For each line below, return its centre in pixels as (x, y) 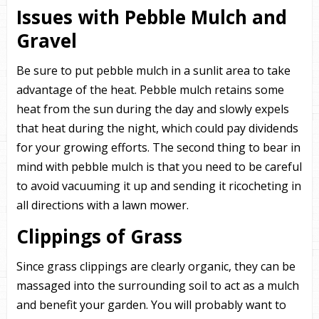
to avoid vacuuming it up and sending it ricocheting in (158, 186)
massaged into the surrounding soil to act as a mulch (157, 286)
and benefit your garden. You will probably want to (151, 305)
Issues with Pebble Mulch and (151, 17)
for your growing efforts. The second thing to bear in (158, 147)
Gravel (49, 41)
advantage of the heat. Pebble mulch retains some (150, 90)
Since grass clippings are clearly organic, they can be (156, 266)
